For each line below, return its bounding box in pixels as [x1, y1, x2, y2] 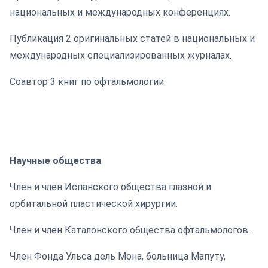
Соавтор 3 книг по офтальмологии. [10, 76, 166, 87]
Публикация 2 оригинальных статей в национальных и [10, 33, 255, 44]
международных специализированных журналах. [10, 50, 232, 61]
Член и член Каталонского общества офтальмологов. [10, 224, 250, 236]
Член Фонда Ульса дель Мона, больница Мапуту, [10, 251, 226, 262]
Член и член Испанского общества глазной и [10, 181, 211, 193]
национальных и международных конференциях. [10, 7, 230, 18]
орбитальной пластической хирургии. [10, 198, 178, 209]
